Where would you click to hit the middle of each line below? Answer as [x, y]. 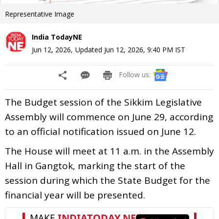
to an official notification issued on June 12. [100, 131]
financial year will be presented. [75, 195]
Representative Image [40, 14]
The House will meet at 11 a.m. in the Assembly [109, 151]
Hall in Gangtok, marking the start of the [95, 165]
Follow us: [135, 74]
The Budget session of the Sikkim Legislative [103, 102]
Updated [90, 49]
